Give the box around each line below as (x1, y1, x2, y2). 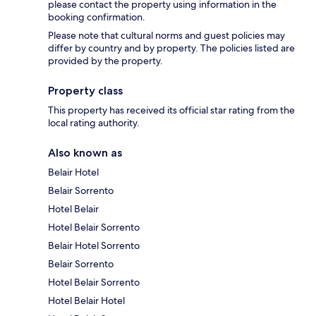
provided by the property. (48, 54, 163, 67)
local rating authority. (48, 116, 140, 129)
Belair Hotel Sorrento (48, 238, 140, 252)
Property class (48, 83, 123, 97)
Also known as (48, 145, 122, 159)
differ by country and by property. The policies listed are (48, 41, 295, 54)
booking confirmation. (48, 10, 145, 23)
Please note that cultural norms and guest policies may (48, 28, 285, 42)
